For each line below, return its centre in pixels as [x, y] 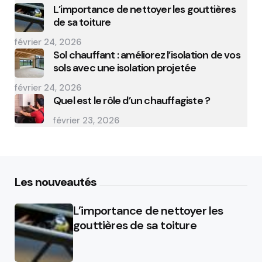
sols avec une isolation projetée [125, 68]
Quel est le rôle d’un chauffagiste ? [132, 101]
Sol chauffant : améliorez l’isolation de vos [147, 55]
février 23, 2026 [86, 120]
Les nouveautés [56, 182]
